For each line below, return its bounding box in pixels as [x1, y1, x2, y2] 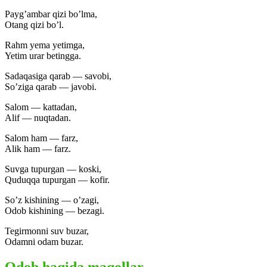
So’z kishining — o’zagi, [5, 194, 99, 205]
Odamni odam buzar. [5, 236, 83, 247]
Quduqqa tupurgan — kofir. [5, 174, 110, 185]
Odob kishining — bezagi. [5, 205, 104, 216]
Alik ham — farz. [5, 143, 71, 154]
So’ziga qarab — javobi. [5, 81, 97, 92]
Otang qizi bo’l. [5, 19, 64, 30]
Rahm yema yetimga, [5, 39, 85, 50]
